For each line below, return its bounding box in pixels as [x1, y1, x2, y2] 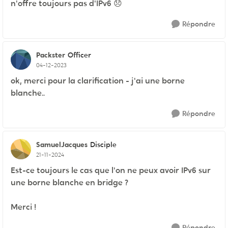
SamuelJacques [36, 139, 88, 149]
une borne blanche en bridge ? [11, 177, 128, 188]
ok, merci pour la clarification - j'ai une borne [11, 75, 185, 87]
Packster [36, 50, 65, 60]
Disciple [90, 140, 117, 150]
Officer [68, 50, 91, 60]
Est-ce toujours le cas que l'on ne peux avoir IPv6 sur [11, 165, 211, 176]
